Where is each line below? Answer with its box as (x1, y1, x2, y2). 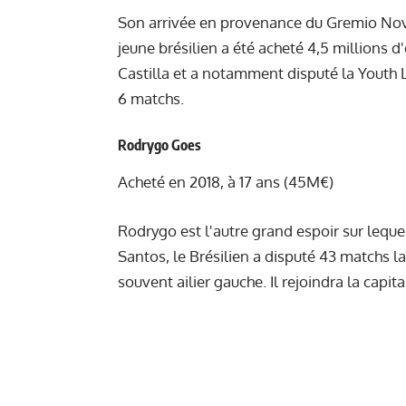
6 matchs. (118, 89, 184, 109)
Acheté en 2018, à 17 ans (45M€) (118, 172, 333, 192)
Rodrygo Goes (118, 135, 201, 154)
